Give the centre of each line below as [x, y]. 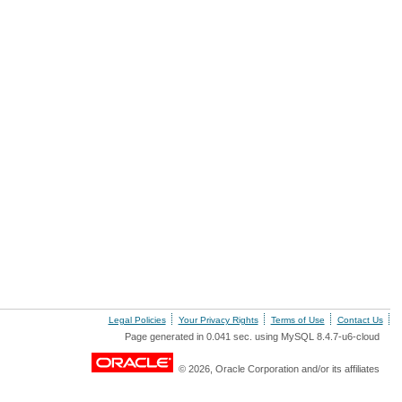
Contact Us [360, 320]
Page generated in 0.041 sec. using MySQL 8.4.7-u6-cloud [252, 336]
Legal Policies [137, 320]
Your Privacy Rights [218, 320]
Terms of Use [297, 320]
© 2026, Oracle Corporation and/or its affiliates [276, 369]
